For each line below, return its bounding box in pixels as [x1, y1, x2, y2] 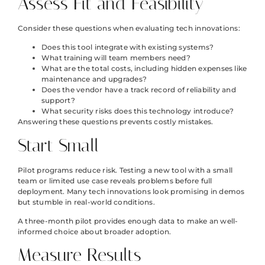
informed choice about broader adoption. [18, 227, 172, 237]
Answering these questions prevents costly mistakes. [18, 117, 214, 127]
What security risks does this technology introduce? [41, 106, 234, 116]
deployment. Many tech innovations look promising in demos [18, 186, 245, 196]
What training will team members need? [41, 53, 190, 63]
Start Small [18, 134, 99, 156]
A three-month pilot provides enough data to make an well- [18, 216, 238, 226]
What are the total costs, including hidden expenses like [41, 64, 247, 73]
